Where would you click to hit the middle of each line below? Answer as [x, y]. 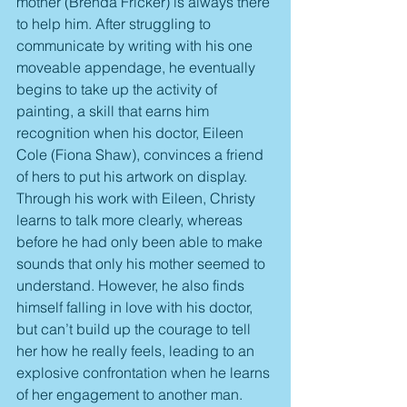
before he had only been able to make [141, 241]
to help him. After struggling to [115, 23]
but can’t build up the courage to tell [135, 328]
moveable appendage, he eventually [138, 67]
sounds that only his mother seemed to [143, 263]
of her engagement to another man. [129, 394]
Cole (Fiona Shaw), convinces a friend [142, 154]
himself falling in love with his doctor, [136, 307]
